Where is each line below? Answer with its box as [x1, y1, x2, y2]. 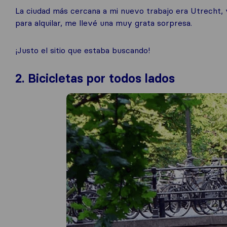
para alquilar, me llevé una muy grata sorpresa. [15, 17, 192, 28]
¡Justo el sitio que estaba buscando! [15, 45, 150, 55]
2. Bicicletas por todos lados [15, 70, 175, 86]
